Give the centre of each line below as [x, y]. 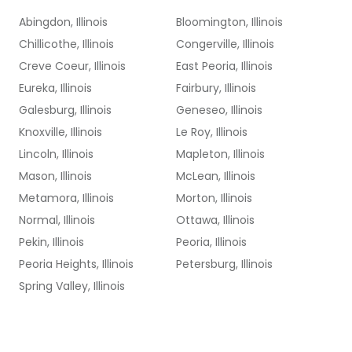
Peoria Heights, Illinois [76, 264]
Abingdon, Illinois [63, 22]
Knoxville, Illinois [60, 132]
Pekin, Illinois [51, 242]
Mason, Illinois [55, 176]
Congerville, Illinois [225, 44]
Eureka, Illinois [55, 88]
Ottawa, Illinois [215, 220]
